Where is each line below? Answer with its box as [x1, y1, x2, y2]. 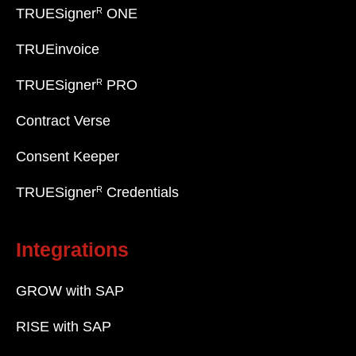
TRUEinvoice [16, 41, 99, 58]
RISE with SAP [16, 319, 111, 335]
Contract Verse [16, 113, 110, 130]
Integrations [16, 238, 129, 261]
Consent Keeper [16, 149, 119, 165]
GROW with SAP [16, 283, 124, 300]
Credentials [103, 184, 179, 201]
